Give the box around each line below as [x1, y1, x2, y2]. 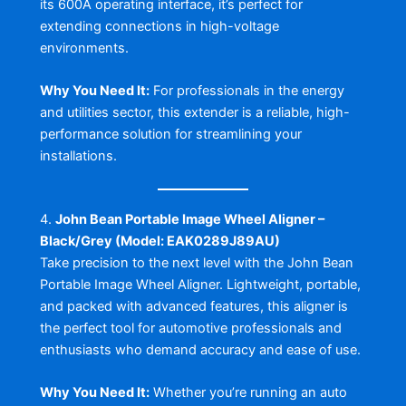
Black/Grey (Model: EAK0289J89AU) [39, 232, 280, 249]
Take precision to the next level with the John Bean [39, 254, 353, 271]
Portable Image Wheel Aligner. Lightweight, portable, [39, 275, 361, 293]
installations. [39, 148, 117, 165]
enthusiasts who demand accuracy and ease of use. [39, 341, 361, 358]
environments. [39, 39, 129, 56]
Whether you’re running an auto [149, 384, 347, 401]
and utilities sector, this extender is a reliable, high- [39, 104, 350, 121]
